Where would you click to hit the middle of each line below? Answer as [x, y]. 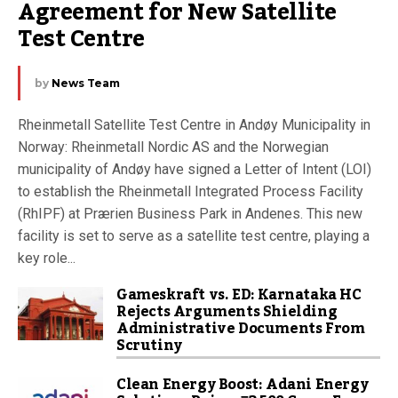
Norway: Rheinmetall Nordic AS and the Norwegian [173, 147]
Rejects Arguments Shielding [227, 311]
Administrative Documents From [241, 328]
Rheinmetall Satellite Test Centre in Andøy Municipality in [194, 124]
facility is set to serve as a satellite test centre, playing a [194, 235]
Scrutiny [149, 345]
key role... [47, 258]
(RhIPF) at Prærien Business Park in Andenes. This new [190, 213]
